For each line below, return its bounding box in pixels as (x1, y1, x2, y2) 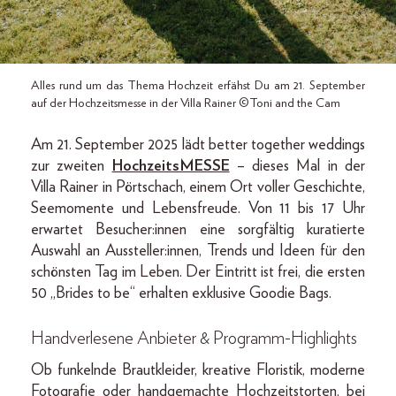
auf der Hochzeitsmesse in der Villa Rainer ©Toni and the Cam (31, 96, 340, 110)
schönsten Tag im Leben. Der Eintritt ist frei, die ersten (31, 263, 365, 280)
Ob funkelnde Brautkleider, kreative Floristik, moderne (31, 362, 365, 378)
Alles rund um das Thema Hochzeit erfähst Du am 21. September (31, 79, 365, 92)
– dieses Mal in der (229, 157, 366, 174)
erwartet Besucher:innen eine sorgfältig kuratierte (31, 221, 365, 238)
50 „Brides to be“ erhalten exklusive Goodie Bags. (31, 285, 331, 301)
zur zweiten (31, 157, 112, 174)
